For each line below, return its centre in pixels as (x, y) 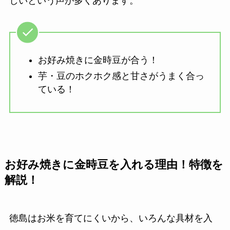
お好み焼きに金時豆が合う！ (98, 60)
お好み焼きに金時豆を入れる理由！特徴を (114, 165)
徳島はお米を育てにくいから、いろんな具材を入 (111, 218)
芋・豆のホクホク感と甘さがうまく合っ (121, 76)
